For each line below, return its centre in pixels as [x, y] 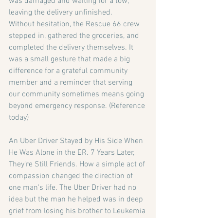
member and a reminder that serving [72, 83]
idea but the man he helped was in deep [77, 200]
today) [19, 118]
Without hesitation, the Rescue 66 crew [75, 25]
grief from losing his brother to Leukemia [77, 211]
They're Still [28, 165]
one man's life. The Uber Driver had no [73, 188]
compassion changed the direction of [72, 176]
